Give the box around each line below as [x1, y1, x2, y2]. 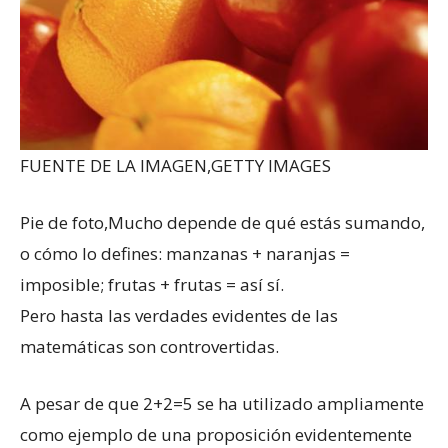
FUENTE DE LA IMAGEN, [20, 153, 211, 177]
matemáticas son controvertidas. [20, 334, 279, 358]
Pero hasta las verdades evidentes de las [20, 303, 338, 327]
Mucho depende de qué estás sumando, [108, 210, 425, 234]
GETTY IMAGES [211, 153, 331, 177]
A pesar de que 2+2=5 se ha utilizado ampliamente [20, 391, 424, 415]
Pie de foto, [20, 210, 108, 234]
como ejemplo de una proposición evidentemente [20, 422, 412, 446]
